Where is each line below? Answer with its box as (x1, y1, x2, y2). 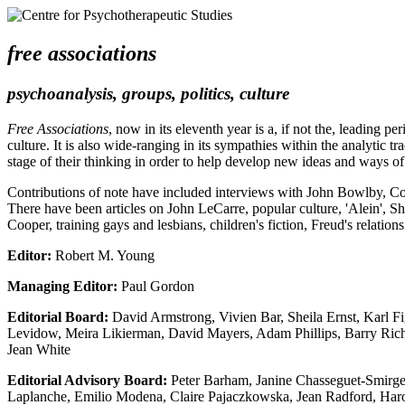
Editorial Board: (7, 308, 108, 325)
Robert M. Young (52, 247, 155, 263)
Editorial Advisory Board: (7, 372, 167, 388)
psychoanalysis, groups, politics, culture (7, 83, 289, 103)
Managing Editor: (7, 278, 118, 294)
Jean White (7, 341, 71, 357)
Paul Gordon (118, 278, 194, 294)
